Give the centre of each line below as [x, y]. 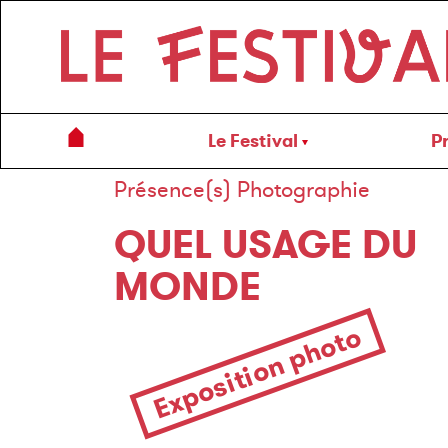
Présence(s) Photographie [242, 189]
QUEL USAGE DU [265, 244]
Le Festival [253, 140]
